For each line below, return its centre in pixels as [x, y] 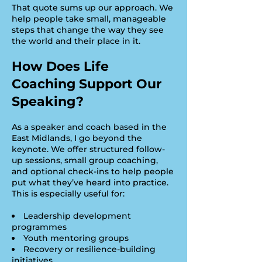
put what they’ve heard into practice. [90, 182]
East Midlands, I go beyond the [77, 138]
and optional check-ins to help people [93, 171]
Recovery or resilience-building [89, 249]
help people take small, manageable [89, 19]
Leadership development [77, 216]
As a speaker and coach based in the [89, 127]
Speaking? [48, 101]
